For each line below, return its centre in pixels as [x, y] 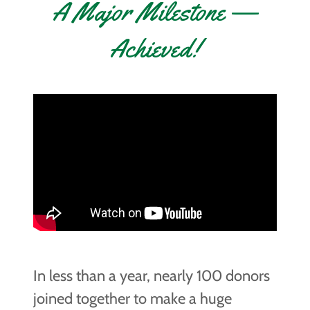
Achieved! [155, 48]
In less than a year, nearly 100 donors [152, 276]
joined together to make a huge [133, 299]
